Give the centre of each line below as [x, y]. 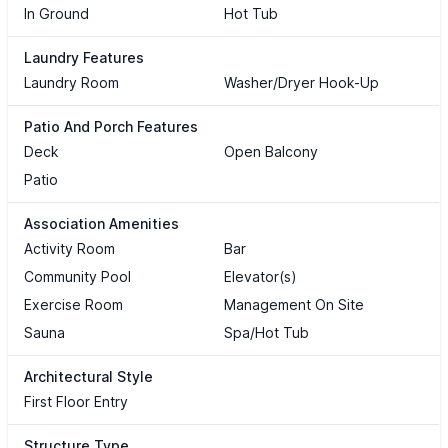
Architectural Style [88, 377]
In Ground [56, 14]
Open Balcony [270, 152]
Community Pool [77, 277]
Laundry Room [71, 83]
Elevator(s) [260, 277]
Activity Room [69, 249]
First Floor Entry [76, 402]
